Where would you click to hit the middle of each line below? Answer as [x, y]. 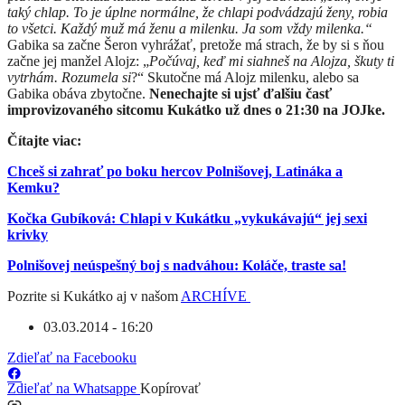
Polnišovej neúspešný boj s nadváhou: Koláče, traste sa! [177, 266]
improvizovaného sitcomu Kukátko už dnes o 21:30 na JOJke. [196, 110]
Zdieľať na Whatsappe [74, 389]
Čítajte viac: [44, 141]
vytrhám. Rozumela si [69, 78]
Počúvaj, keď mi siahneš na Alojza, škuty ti [272, 61]
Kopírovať [170, 389]
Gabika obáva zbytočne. [78, 94]
